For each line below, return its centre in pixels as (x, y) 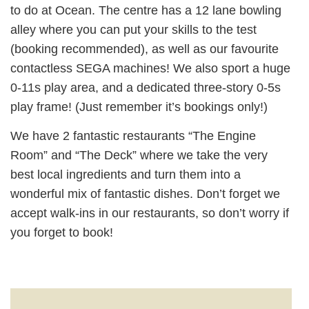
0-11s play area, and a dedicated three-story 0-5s (146, 87)
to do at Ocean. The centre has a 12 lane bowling (146, 10)
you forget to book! (62, 233)
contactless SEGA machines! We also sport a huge (150, 68)
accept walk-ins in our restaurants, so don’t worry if (150, 213)
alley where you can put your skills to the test (133, 29)
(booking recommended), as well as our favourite (144, 49)
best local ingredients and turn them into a (126, 175)
